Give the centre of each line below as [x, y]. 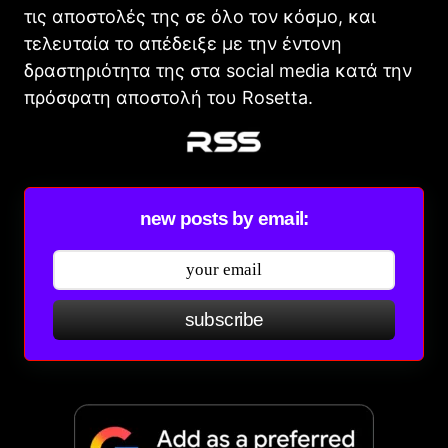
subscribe [224, 320]
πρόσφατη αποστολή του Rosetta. [168, 98]
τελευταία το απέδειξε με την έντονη [183, 44]
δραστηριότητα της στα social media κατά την [218, 71]
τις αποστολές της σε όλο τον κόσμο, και [200, 17]
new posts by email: [224, 219]
